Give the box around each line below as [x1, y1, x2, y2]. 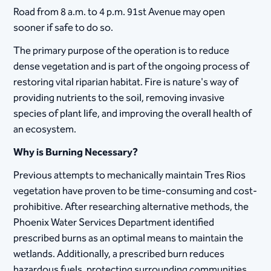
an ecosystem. [13, 121, 77, 139]
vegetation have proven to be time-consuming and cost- [13, 183, 258, 200]
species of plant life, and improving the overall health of [13, 105, 252, 123]
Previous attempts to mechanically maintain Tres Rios [13, 167, 246, 184]
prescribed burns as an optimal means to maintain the [13, 230, 244, 247]
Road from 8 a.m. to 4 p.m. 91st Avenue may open [13, 4, 226, 21]
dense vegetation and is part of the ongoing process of [13, 58, 250, 76]
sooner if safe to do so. [13, 19, 114, 36]
